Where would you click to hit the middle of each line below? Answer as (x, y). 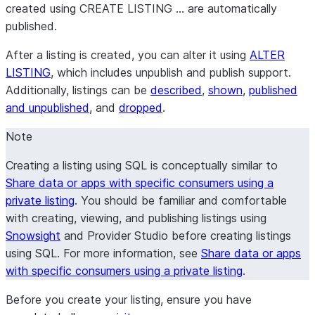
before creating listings (230, 236)
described (176, 90)
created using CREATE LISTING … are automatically (141, 8)
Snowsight (33, 236)
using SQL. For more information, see (103, 253)
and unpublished (47, 108)
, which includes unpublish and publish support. (171, 72)
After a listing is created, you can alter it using (128, 55)
